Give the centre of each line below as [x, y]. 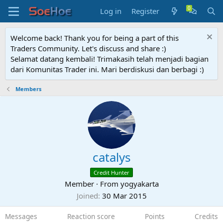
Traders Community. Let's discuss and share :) [88, 48]
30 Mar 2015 [124, 196]
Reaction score [91, 216]
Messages [21, 216]
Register [146, 11]
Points [155, 216]
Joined [87, 196]
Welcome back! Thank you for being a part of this [95, 38]
